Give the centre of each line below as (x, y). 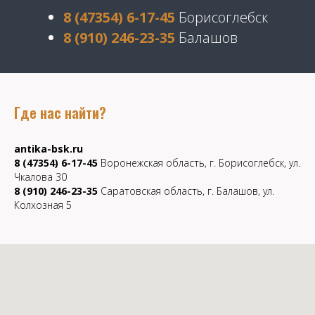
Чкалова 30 (40, 177)
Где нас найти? (60, 112)
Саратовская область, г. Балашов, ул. (186, 191)
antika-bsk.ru (49, 149)
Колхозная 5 (43, 205)
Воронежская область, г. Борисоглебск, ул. (199, 163)
